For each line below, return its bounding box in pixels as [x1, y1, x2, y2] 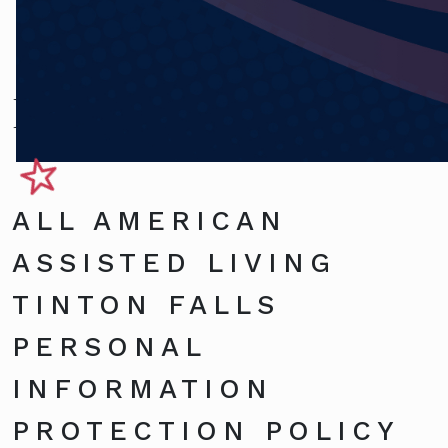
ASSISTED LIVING [12, 246, 336, 279]
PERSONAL [12, 330, 206, 363]
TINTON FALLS [12, 288, 280, 321]
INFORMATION [12, 372, 273, 405]
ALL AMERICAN [12, 204, 287, 237]
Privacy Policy [12, 83, 269, 138]
